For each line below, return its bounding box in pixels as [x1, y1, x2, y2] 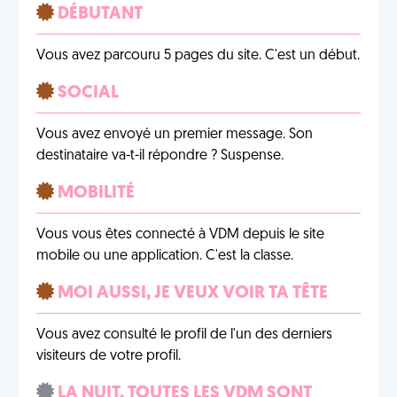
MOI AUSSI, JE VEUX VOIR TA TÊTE [54, 284, 328, 302]
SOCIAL [54, 84, 119, 102]
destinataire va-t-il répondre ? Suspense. [36, 149, 284, 163]
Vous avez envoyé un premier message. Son [36, 128, 313, 142]
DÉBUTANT [54, 5, 143, 23]
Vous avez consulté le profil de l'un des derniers [36, 328, 332, 342]
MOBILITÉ [54, 184, 135, 202]
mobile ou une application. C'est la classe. [36, 249, 293, 263]
